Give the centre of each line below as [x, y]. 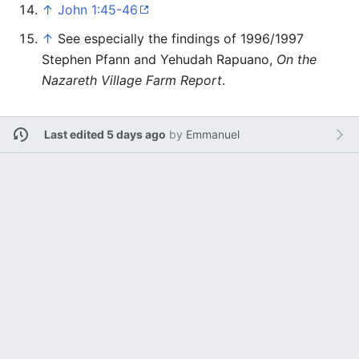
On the [296, 59]
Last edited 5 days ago [105, 135]
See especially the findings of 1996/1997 [181, 38]
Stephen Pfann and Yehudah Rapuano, [159, 59]
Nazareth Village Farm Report [132, 80]
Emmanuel [212, 135]
